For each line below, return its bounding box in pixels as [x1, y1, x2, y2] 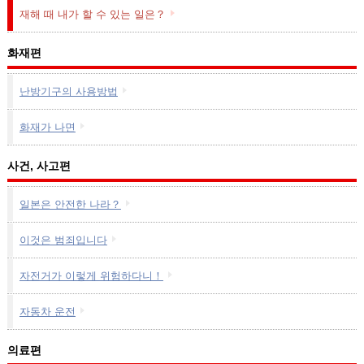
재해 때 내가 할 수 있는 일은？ [19, 8, 166, 20]
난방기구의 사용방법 [19, 85, 118, 97]
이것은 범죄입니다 [19, 234, 107, 246]
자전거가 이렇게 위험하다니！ [19, 270, 163, 282]
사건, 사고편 [6, 159, 71, 172]
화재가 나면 [19, 121, 76, 133]
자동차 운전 [19, 305, 76, 318]
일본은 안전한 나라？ [19, 198, 121, 210]
